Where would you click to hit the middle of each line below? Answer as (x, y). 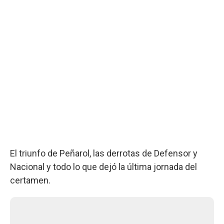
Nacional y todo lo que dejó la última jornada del (103, 166)
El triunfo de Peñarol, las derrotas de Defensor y (104, 153)
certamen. (30, 180)
